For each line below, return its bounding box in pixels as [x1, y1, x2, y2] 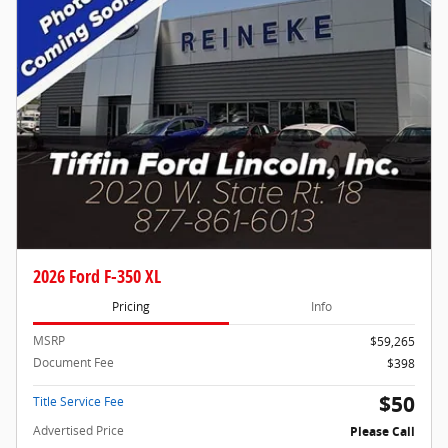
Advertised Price [33, 422, 124, 440]
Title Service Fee [33, 393, 124, 411]
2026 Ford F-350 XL [33, 264, 161, 289]
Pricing [111, 297, 150, 315]
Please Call [350, 423, 415, 441]
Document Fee [33, 354, 114, 372]
